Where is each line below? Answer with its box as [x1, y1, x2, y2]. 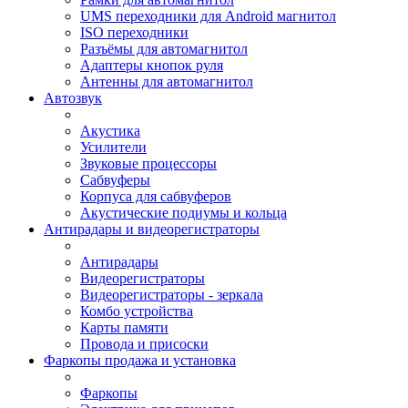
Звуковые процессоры [80, 156, 217, 171]
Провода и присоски [80, 336, 209, 352]
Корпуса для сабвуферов [80, 189, 231, 204]
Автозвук [44, 90, 102, 106]
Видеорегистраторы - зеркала [80, 287, 263, 302]
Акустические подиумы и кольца [80, 205, 287, 220]
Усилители [80, 139, 147, 155]
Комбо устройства [80, 303, 193, 319]
